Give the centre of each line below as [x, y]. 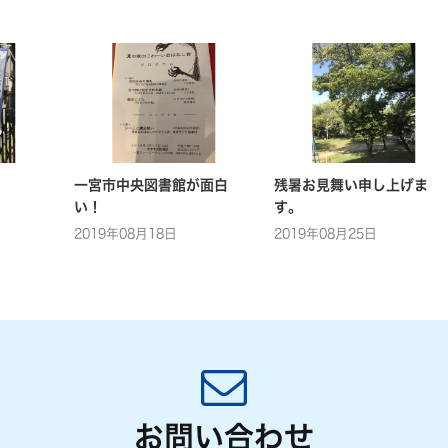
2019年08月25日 [325, 233]
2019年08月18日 [125, 233]
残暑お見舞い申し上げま [351, 184]
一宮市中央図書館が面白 [151, 184]
